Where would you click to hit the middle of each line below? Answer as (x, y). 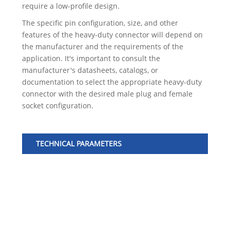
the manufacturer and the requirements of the (102, 47)
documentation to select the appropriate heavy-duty (112, 82)
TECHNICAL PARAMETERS (79, 144)
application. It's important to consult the (91, 59)
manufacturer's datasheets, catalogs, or (90, 70)
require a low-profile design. (71, 6)
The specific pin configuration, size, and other (100, 23)
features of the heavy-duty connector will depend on (112, 35)
